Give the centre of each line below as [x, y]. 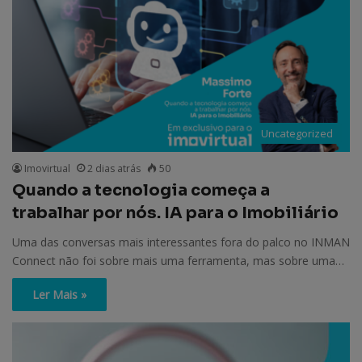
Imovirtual [47, 168]
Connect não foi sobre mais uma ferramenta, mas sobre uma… [178, 260]
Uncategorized [297, 133]
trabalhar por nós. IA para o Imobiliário [175, 213]
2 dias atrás [114, 168]
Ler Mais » [59, 294]
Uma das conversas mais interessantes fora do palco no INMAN [181, 242]
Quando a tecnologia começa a [141, 190]
